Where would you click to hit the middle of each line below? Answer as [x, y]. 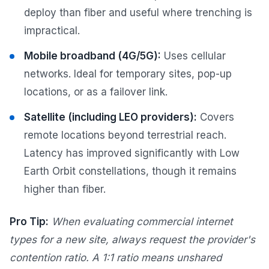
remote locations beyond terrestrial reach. [125, 135]
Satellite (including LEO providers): [110, 117]
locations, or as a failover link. [96, 92]
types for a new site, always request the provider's [132, 240]
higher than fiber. [65, 189]
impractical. [52, 31]
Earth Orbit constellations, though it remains [130, 171]
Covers [216, 117]
